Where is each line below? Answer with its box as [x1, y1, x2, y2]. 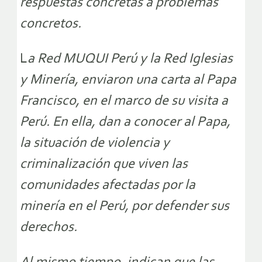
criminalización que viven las [20, 157, 188, 172]
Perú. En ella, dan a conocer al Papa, [20, 115, 230, 130]
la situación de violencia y [20, 136, 170, 151]
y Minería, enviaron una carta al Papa [20, 73, 236, 88]
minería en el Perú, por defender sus [20, 199, 229, 214]
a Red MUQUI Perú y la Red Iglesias [27, 52, 233, 67]
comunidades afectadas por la [20, 178, 195, 193]
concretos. [20, 17, 81, 32]
